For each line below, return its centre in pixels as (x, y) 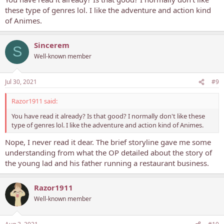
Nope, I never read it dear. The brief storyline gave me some (108, 142)
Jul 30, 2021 (21, 82)
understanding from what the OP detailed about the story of (108, 152)
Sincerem (52, 45)
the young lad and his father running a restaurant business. (107, 163)
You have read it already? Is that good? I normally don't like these (108, 116)
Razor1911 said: (34, 101)
